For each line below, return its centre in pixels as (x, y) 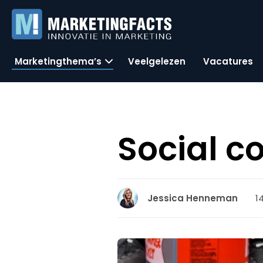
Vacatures (228, 61)
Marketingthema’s (58, 61)
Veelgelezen (157, 61)
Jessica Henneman (193, 198)
